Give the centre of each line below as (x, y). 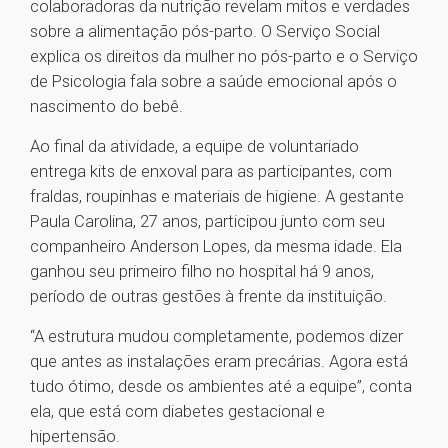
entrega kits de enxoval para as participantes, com (211, 171)
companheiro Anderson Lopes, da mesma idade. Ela (216, 246)
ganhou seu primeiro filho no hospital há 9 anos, (202, 271)
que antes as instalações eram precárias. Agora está (219, 361)
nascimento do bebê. (106, 106)
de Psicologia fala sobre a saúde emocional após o (213, 81)
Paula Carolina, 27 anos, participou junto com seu (207, 221)
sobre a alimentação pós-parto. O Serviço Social (205, 31)
